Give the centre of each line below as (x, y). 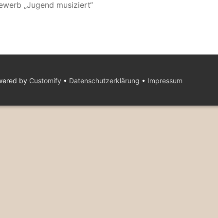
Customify (45, 80)
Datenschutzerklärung (104, 80)
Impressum (165, 80)
